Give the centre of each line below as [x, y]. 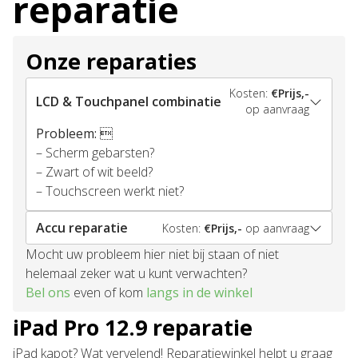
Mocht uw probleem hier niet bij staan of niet [152, 254]
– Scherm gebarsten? [95, 153]
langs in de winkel [199, 292]
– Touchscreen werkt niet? [110, 191]
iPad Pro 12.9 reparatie [133, 327]
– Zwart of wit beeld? [94, 172]
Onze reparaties [111, 61]
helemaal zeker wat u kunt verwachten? [136, 273]
